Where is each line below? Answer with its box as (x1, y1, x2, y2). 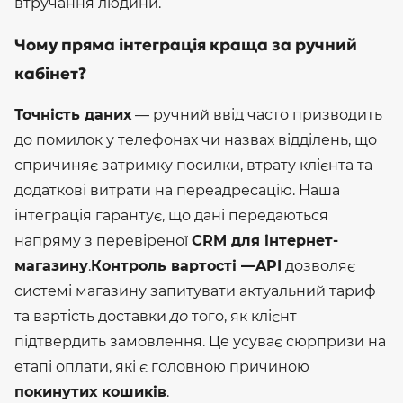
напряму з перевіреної (14, 231, 192, 249)
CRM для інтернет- (192, 231, 338, 249)
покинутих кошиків (14, 382, 166, 400)
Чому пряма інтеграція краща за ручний (14, 33, 357, 55)
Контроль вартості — (91, 256, 255, 274)
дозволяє (282, 256, 355, 274)
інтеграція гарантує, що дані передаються (14, 206, 328, 224)
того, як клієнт (188, 307, 297, 325)
